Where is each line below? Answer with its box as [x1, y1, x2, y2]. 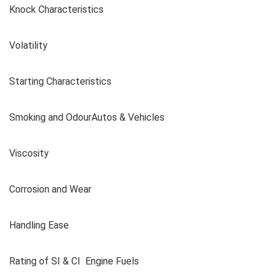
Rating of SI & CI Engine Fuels [9, 255, 139, 267]
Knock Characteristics [9, 3, 104, 15]
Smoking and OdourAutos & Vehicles [9, 111, 165, 123]
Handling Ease [9, 219, 69, 231]
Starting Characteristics [9, 75, 112, 87]
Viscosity [9, 147, 49, 159]
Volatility [9, 39, 48, 51]
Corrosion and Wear [9, 183, 91, 195]
